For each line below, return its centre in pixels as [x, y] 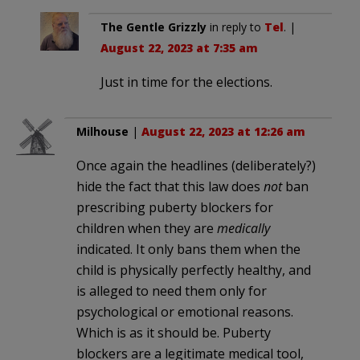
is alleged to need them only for [172, 290]
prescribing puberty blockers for [175, 207]
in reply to [235, 27]
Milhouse [102, 131]
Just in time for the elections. [186, 82]
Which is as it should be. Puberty [174, 332]
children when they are [147, 228]
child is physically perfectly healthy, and [194, 270]
